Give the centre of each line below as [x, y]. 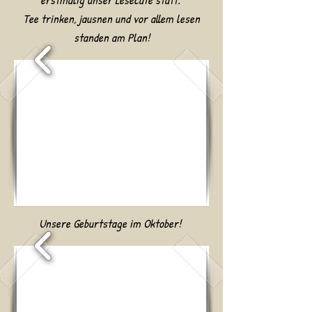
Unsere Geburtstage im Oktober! [111, 223]
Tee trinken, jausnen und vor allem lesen [111, 18]
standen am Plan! [111, 37]
